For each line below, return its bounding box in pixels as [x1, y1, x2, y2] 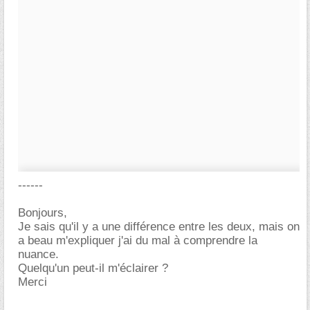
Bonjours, [18, 206, 67, 219]
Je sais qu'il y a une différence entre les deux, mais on [18, 220, 300, 233]
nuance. [18, 248, 59, 261]
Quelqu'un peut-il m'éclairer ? [18, 262, 168, 275]
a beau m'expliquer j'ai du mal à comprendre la [18, 234, 257, 247]
